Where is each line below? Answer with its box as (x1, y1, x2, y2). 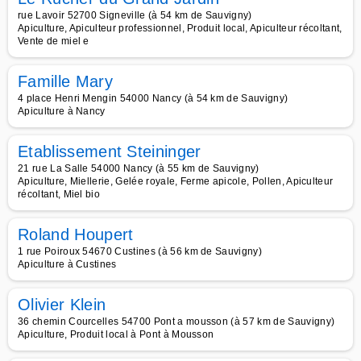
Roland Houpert (18, 226, 134, 243)
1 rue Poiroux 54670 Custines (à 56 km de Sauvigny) (18, 246, 262, 257)
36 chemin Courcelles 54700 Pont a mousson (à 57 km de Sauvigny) (18, 316, 335, 327)
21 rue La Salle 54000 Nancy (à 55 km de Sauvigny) (18, 163, 259, 174)
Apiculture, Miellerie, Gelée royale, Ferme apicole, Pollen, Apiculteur (18, 176, 334, 187)
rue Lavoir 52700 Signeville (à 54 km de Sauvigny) (18, 10, 252, 21)
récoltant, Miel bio (18, 189, 101, 200)
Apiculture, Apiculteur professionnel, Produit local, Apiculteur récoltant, (18, 23, 342, 34)
